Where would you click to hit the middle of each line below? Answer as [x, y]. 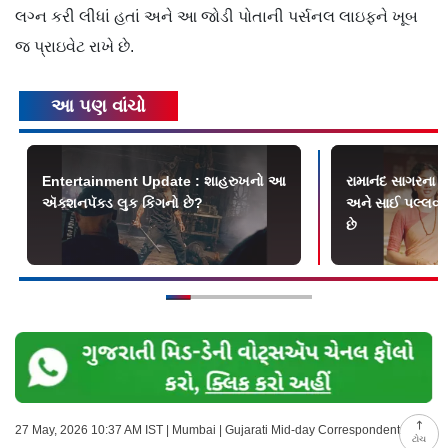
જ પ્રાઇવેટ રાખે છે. [74, 47]
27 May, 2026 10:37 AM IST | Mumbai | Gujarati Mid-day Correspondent [207, 430]
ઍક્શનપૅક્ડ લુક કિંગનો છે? [122, 203]
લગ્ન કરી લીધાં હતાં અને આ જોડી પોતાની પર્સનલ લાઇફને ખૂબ [216, 17]
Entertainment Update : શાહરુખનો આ [164, 181]
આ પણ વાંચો [99, 106]
